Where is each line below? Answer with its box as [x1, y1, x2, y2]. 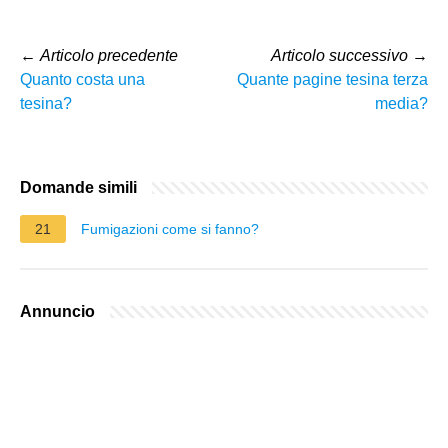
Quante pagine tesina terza [237, 70, 428, 88]
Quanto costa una [20, 70, 145, 88]
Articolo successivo [271, 46, 408, 64]
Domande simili [20, 178, 137, 196]
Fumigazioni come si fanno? [81, 220, 259, 237]
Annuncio [20, 302, 95, 320]
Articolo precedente [40, 46, 178, 64]
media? [375, 94, 428, 112]
